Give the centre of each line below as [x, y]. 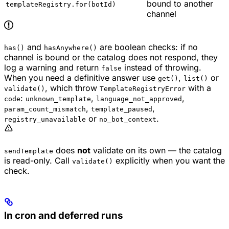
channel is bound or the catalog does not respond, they [111, 58]
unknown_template [58, 99]
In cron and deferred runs [63, 216]
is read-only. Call [38, 161]
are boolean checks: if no [147, 47]
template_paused [122, 109]
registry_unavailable [45, 120]
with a [198, 88]
